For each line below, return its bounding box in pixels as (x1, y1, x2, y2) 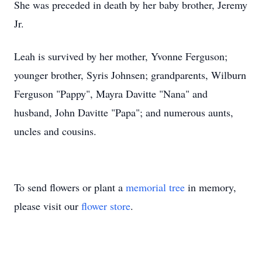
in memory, (185, 180, 236, 194)
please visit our (14, 199, 81, 213)
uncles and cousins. (14, 124, 100, 138)
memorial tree (126, 180, 185, 194)
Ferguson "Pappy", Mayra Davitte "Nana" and (14, 87, 208, 101)
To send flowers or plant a (14, 180, 126, 194)
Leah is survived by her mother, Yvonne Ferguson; (14, 49, 227, 63)
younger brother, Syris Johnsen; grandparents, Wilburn (14, 68, 246, 82)
